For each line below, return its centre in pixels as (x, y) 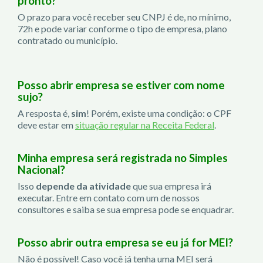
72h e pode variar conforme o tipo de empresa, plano (122, 28)
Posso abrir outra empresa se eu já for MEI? (125, 242)
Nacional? (41, 169)
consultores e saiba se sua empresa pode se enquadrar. (126, 209)
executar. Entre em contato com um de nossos (109, 197)
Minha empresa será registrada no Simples (123, 158)
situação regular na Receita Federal (145, 124)
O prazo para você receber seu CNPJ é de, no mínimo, (124, 16)
